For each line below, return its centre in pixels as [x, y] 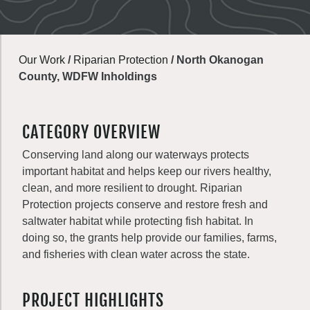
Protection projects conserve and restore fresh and [145, 204]
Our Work [42, 60]
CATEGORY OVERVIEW [91, 132]
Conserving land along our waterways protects [136, 155]
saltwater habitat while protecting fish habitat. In [138, 221]
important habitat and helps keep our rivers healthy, [147, 171]
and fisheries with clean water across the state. [136, 254]
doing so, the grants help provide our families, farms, [149, 238]
